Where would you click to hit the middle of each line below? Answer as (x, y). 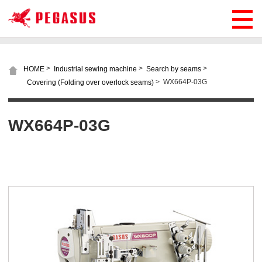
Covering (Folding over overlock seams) (91, 83)
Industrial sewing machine (96, 69)
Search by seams (174, 69)
